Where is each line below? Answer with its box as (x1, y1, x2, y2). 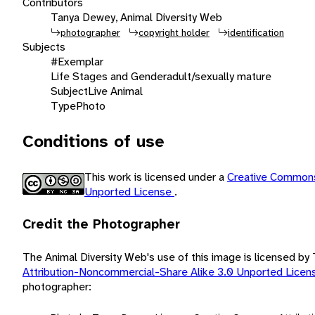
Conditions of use (22, 129, 165, 153)
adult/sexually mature (167, 68, 271, 84)
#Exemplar (51, 53, 103, 69)
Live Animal (88, 83, 143, 98)
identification (228, 25, 284, 39)
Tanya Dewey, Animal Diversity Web (51, 9, 222, 25)
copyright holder (139, 25, 210, 39)
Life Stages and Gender (51, 68, 167, 84)
